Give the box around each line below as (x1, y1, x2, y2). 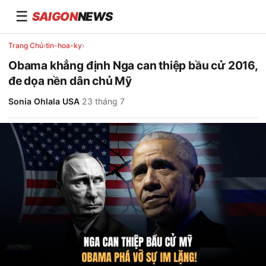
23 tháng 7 (82, 96, 125, 106)
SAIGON (32, 9, 78, 24)
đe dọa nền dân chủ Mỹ (8, 74, 132, 88)
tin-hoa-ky (46, 41, 82, 50)
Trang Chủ (8, 41, 43, 50)
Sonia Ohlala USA (8, 96, 80, 106)
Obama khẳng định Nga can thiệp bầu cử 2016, (8, 58, 258, 72)
